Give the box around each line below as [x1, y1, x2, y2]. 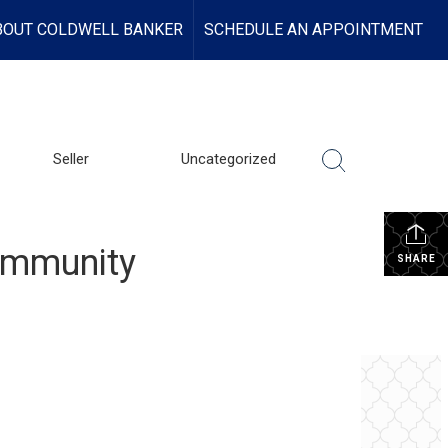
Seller [52, 150, 89, 168]
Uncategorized [180, 150, 276, 168]
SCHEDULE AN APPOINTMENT [204, 20, 423, 39]
